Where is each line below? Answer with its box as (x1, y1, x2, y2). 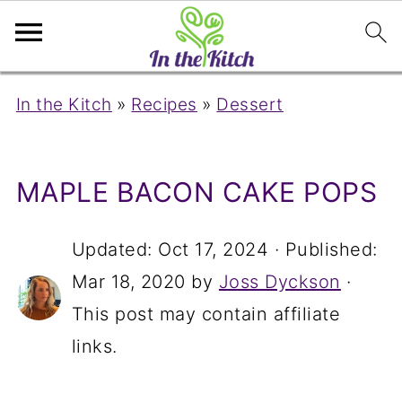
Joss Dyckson (218, 271, 341, 293)
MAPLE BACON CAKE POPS (15, 176, 378, 208)
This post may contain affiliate (71, 303, 341, 325)
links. (71, 336, 118, 357)
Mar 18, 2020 (71, 271, 186, 293)
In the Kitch (15, 94, 112, 115)
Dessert (216, 94, 284, 115)
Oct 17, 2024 (158, 239, 269, 260)
